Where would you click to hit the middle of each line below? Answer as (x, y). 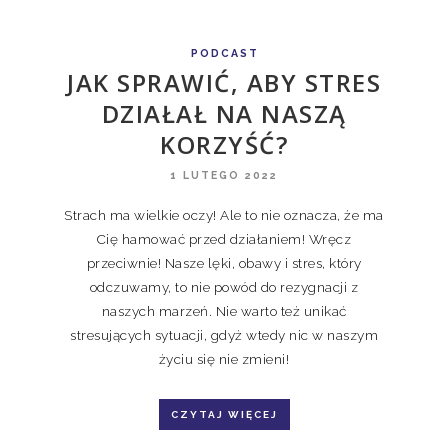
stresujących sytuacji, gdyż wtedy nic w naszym (224, 334)
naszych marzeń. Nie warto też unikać (224, 310)
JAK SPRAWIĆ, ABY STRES (224, 82)
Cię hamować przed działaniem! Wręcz (224, 238)
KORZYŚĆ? (224, 144)
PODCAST (225, 52)
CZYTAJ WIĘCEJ (224, 414)
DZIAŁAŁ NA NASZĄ (224, 113)
